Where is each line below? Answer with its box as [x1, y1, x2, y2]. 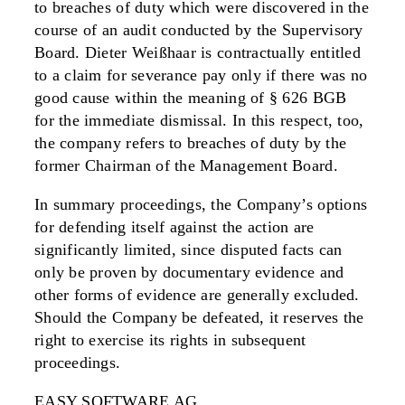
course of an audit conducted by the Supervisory [34, 21, 363, 39]
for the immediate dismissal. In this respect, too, [34, 111, 364, 129]
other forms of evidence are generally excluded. [34, 286, 360, 304]
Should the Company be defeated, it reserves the [34, 308, 364, 326]
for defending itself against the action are [34, 218, 315, 236]
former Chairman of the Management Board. [34, 156, 338, 174]
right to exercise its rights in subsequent [34, 331, 306, 349]
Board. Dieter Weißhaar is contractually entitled [34, 43, 361, 61]
